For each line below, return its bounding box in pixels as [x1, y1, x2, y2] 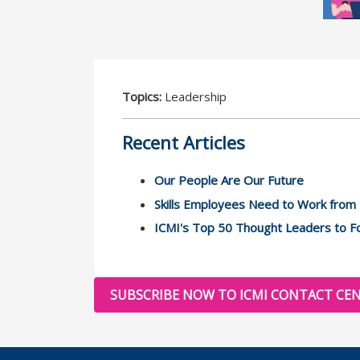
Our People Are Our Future [154, 172, 304, 189]
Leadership [162, 88, 227, 105]
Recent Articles [122, 130, 245, 155]
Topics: [122, 88, 162, 105]
